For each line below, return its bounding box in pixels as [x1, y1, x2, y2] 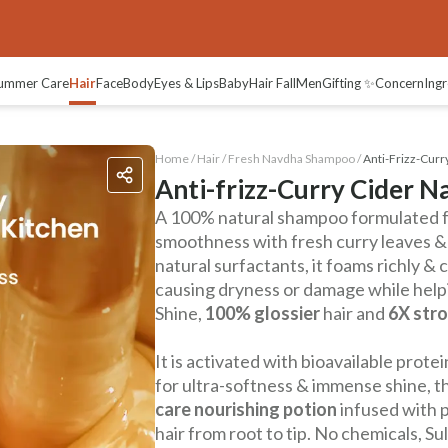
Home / [155, 151, 195, 166]
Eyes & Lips [154, 74, 219, 91]
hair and [323, 302, 385, 324]
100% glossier [205, 302, 323, 324]
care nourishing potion [155, 398, 337, 420]
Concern [375, 74, 424, 91]
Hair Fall [249, 74, 296, 91]
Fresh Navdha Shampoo [228, 151, 355, 166]
